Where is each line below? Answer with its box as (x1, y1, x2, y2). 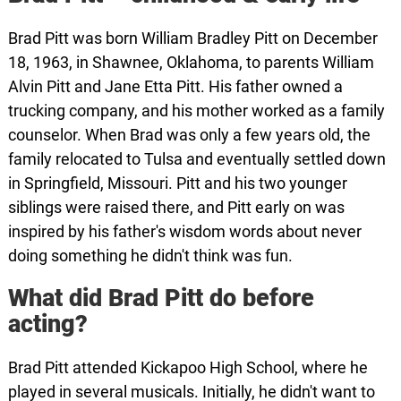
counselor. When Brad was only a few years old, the (7, 125, 371, 144)
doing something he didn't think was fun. (7, 246, 293, 265)
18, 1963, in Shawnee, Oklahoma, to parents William (7, 53, 374, 72)
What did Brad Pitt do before (7, 284, 314, 312)
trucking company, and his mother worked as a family (7, 101, 385, 120)
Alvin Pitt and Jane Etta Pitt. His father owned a (7, 77, 343, 96)
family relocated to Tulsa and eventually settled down (7, 149, 386, 168)
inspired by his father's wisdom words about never (7, 222, 362, 241)
